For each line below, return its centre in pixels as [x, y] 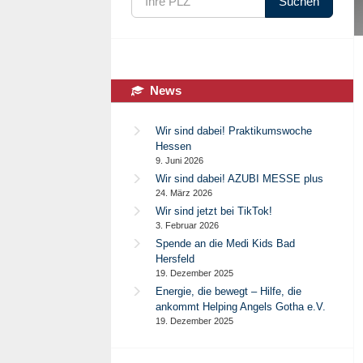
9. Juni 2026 [179, 160]
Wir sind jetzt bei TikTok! [214, 211]
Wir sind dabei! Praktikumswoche [234, 131]
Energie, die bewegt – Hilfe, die [228, 291]
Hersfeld [175, 259]
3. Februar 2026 [187, 225]
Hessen [173, 146]
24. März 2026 [184, 193]
